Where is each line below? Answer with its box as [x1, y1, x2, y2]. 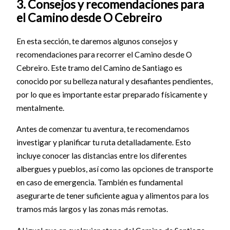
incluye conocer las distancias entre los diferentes [16, 151, 187, 161]
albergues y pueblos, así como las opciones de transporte [16, 164, 213, 174]
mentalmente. [16, 103, 64, 112]
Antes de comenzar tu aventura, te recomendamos [16, 124, 189, 134]
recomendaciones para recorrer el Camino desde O [16, 49, 192, 59]
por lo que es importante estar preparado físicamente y [16, 89, 207, 99]
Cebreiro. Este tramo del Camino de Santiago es [16, 63, 182, 72]
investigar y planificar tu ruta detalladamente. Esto [16, 138, 191, 147]
